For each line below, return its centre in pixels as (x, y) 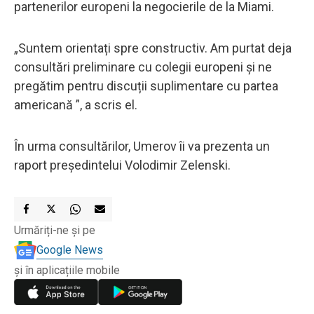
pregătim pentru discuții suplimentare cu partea (146, 86)
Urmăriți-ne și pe (55, 230)
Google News (70, 250)
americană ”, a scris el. (76, 104)
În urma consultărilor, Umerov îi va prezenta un (142, 146)
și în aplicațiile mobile (67, 270)
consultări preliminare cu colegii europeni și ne (143, 67)
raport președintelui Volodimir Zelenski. (122, 165)
